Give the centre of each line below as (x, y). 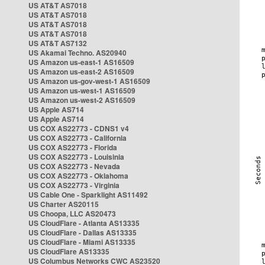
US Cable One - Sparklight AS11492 (88, 195)
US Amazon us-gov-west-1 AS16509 (89, 81)
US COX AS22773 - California (77, 138)
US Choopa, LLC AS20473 (72, 214)
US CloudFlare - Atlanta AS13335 (84, 223)
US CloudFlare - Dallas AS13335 (83, 232)
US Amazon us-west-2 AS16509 (82, 100)
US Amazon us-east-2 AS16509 (81, 72)
